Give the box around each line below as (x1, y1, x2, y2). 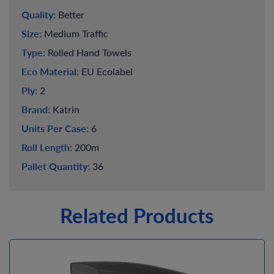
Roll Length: (21, 140, 72, 155)
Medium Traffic (42, 26, 108, 40)
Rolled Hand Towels (45, 45, 131, 59)
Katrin (50, 102, 80, 116)
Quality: (21, 7, 56, 22)
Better (56, 7, 84, 21)
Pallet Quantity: (21, 159, 90, 174)
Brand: (21, 102, 50, 117)
